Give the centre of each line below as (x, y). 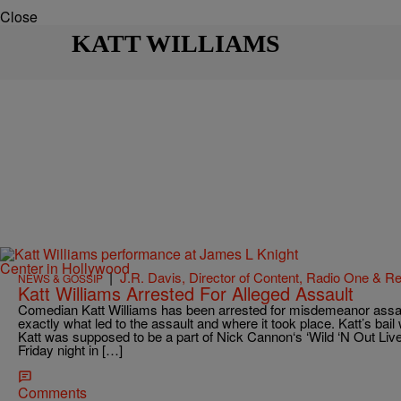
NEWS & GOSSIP (60, 278)
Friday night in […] (70, 350)
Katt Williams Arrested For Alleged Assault (186, 294)
